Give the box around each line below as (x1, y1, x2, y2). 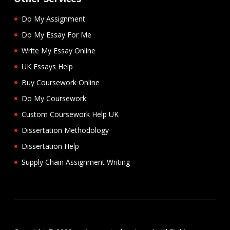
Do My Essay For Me (22, 29, 91, 40)
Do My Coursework (22, 93, 86, 103)
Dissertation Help (22, 141, 79, 151)
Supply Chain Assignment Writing (22, 157, 130, 167)
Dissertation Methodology (22, 125, 109, 135)
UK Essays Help (22, 61, 73, 71)
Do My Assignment (22, 13, 85, 24)
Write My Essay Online (22, 45, 95, 55)
